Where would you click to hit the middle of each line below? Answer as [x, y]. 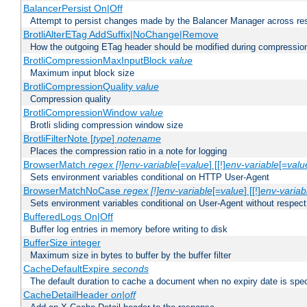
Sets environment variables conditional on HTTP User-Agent [150, 177]
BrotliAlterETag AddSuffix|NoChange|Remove [121, 35]
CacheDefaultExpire [67, 269]
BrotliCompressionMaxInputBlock [96, 61]
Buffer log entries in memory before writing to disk [129, 230]
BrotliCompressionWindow [81, 113]
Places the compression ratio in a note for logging [128, 151]
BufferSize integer [62, 243]
